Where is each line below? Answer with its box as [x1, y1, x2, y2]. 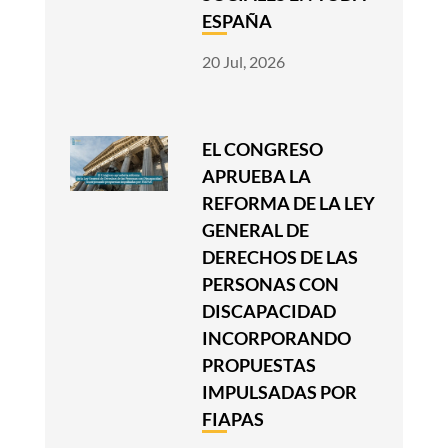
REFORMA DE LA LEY [202, 192, 376, 215]
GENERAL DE [202, 219, 310, 242]
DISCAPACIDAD [202, 300, 337, 323]
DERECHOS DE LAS [202, 246, 359, 269]
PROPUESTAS [202, 354, 317, 377]
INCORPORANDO [202, 327, 352, 350]
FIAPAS [202, 408, 265, 431]
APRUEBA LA [202, 165, 312, 188]
